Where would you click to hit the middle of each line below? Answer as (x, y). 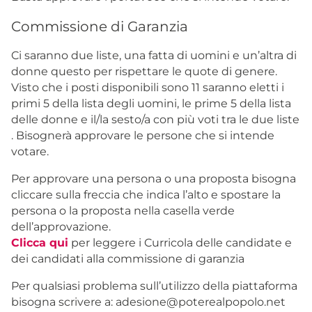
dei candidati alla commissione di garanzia (128, 258)
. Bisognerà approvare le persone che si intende (143, 135)
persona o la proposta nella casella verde (123, 210)
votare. (30, 151)
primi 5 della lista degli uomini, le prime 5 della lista (151, 103)
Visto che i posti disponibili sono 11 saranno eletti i (148, 87)
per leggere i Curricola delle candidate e (180, 242)
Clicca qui (40, 242)
